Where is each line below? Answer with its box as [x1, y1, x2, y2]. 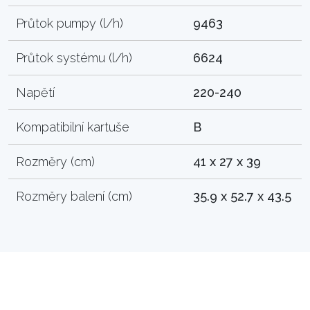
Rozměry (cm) [16, 154, 95, 169]
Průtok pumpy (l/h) [16, 15, 124, 30]
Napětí [16, 84, 55, 100]
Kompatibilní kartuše [16, 119, 130, 134]
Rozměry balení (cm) [16, 188, 133, 203]
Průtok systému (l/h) [16, 50, 133, 65]
